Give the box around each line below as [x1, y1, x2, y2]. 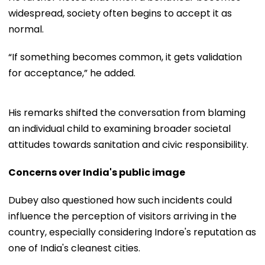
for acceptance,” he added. [8, 66, 135, 80]
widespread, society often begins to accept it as [8, 6, 232, 20]
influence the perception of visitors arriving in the [8, 209, 237, 223]
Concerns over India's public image [8, 165, 185, 179]
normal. [8, 22, 44, 36]
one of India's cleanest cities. [8, 241, 140, 255]
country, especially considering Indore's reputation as [8, 225, 256, 239]
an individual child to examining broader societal [8, 121, 231, 135]
